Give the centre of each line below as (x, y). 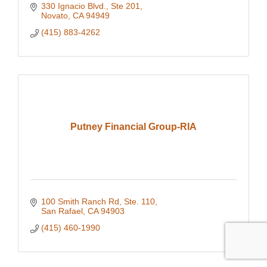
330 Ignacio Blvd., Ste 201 (90, 6)
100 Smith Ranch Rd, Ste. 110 (98, 202)
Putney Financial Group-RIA (133, 127)
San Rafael (62, 211)
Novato (54, 16)
